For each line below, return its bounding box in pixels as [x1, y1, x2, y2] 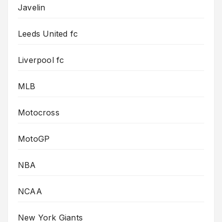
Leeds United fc [18, 29, 78, 39]
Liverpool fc [18, 55, 64, 65]
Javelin [18, 2, 46, 13]
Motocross [18, 108, 59, 118]
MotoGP [18, 134, 50, 144]
